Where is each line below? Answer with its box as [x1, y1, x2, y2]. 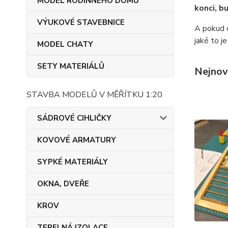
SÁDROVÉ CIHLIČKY [37, 113, 111, 123]
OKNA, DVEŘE [37, 179, 89, 189]
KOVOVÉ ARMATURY [37, 135, 116, 145]
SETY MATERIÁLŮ [37, 61, 104, 71]
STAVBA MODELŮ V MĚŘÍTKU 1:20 [26, 89, 162, 100]
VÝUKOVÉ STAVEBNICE [37, 17, 125, 27]
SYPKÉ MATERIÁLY [37, 157, 108, 167]
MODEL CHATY [37, 39, 93, 49]
